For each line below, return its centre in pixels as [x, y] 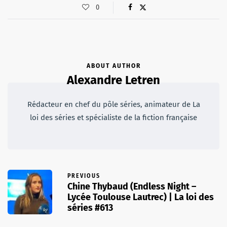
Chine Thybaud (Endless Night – [132, 187]
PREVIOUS [84, 176]
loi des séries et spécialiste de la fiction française [113, 118]
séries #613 [90, 208]
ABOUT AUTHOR [113, 66]
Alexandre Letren [113, 80]
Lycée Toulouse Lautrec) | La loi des [141, 197]
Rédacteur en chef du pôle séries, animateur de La [113, 105]
